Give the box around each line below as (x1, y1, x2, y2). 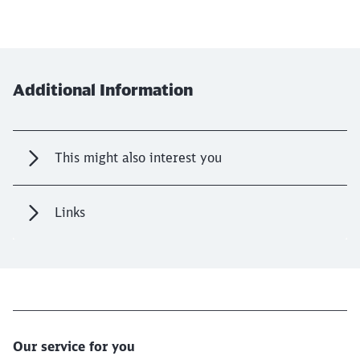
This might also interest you (55, 149, 222, 166)
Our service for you (13, 338, 135, 355)
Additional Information (13, 80, 193, 100)
